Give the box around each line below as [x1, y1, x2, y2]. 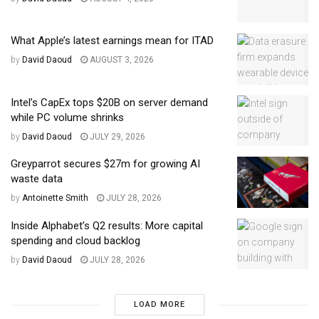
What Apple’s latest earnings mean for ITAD [11, 34, 214, 48]
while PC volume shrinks [11, 110, 124, 124]
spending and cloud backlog [11, 234, 140, 247]
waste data [11, 172, 63, 186]
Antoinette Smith [22, 193, 88, 204]
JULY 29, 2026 [88, 131, 145, 142]
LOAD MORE [133, 300, 185, 310]
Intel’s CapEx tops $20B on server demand [11, 95, 208, 109]
